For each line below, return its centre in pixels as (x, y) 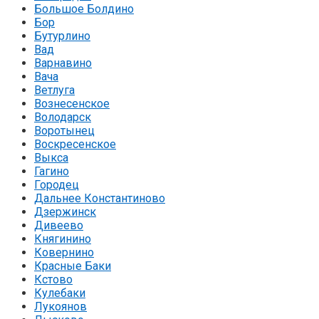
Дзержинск (65, 211)
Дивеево (59, 225)
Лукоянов (61, 306)
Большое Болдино (84, 9)
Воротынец (64, 130)
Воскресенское (75, 144)
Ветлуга (54, 90)
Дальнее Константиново (100, 198)
